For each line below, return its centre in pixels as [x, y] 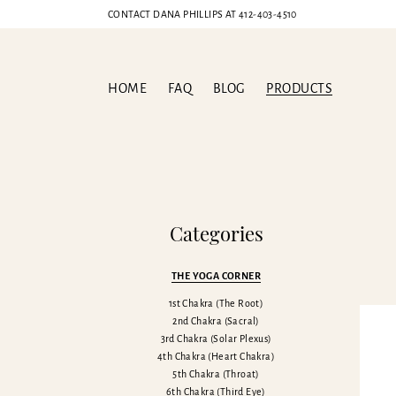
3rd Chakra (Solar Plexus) [216, 339]
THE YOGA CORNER [216, 276]
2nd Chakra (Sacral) [216, 321]
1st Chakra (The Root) [216, 303]
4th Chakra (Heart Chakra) [216, 356]
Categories [216, 233]
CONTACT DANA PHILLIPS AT [173, 14]
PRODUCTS [299, 88]
